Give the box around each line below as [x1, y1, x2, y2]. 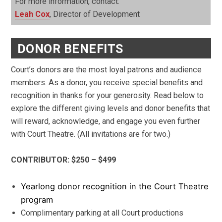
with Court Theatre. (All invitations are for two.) [11, 129, 171, 139]
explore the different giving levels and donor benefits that [11, 103, 211, 113]
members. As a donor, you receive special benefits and [11, 77, 203, 87]
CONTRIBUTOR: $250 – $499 [11, 155, 116, 165]
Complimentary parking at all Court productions [21, 208, 183, 218]
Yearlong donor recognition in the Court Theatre [21, 181, 209, 191]
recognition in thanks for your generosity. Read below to [11, 90, 204, 100]
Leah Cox [15, 9, 50, 19]
